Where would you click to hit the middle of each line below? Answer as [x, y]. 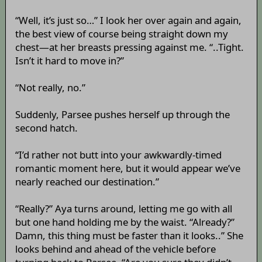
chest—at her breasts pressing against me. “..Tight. [129, 47]
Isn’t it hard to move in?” [69, 61]
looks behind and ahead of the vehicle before [115, 249]
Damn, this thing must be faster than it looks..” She [129, 236]
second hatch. [46, 128]
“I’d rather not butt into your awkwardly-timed [118, 155]
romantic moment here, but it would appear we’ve [127, 168]
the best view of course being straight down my [121, 34]
